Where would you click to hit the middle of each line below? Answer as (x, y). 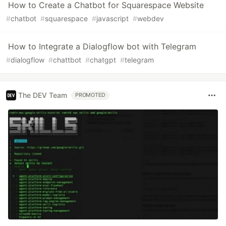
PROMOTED (91, 95)
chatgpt (103, 60)
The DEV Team (43, 95)
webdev (151, 18)
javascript (112, 18)
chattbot (67, 60)
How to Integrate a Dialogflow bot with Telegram (102, 46)
